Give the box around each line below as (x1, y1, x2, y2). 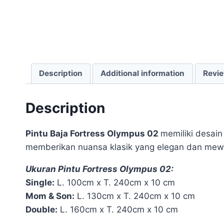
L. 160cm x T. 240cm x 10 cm (57, 204, 178, 215)
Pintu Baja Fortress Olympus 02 (25, 128, 160, 139)
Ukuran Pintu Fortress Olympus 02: (25, 164, 173, 174)
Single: (25, 177, 54, 188)
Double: (25, 204, 57, 215)
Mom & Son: (25, 191, 74, 201)
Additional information (100, 68, 185, 78)
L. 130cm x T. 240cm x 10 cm (74, 191, 195, 201)
